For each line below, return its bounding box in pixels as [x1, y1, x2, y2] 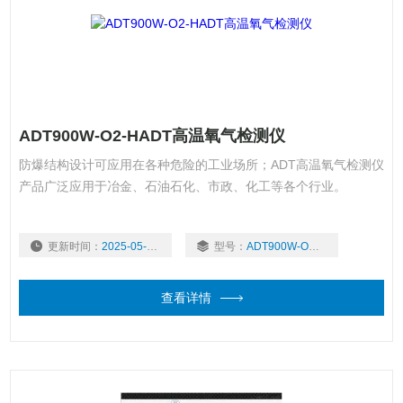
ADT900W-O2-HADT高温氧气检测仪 [18, 126, 285, 145]
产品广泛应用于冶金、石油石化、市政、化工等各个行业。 [18, 178, 346, 193]
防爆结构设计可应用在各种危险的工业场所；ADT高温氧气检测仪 [18, 157, 384, 172]
